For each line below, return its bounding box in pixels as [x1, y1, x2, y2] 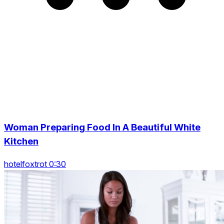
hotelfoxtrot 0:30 [4, 158, 66, 169]
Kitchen [4, 135, 38, 147]
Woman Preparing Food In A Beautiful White [4, 121, 200, 133]
